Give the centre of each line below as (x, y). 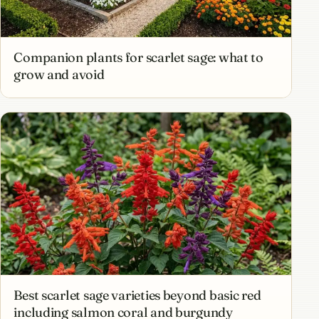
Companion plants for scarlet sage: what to (138, 58)
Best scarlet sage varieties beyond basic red (137, 296)
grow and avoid (59, 75)
